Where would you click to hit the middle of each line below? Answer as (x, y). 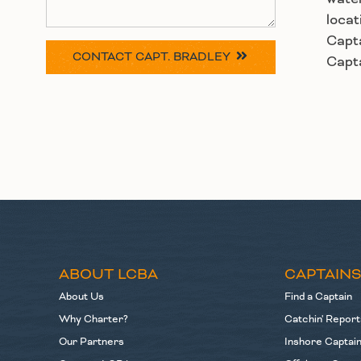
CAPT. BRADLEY (184, 57)
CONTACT (104, 57)
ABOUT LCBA (108, 275)
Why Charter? (93, 320)
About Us (81, 297)
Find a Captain (318, 297)
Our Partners (91, 342)
